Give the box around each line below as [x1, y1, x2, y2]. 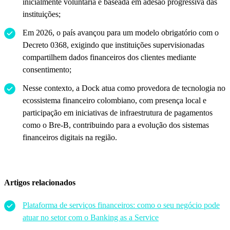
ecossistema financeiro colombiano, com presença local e [23, 95, 206, 105]
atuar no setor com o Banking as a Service [23, 213, 159, 222]
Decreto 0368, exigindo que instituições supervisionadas [23, 40, 204, 49]
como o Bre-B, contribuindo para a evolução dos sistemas [23, 120, 209, 129]
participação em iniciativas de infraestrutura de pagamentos [23, 108, 213, 117]
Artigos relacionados [4, 178, 75, 187]
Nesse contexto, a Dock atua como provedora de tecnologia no [23, 83, 225, 92]
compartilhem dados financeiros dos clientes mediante [23, 52, 196, 62]
